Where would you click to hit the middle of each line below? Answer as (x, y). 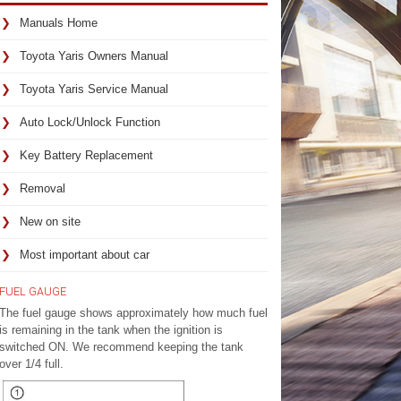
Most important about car (84, 255)
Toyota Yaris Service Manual (94, 89)
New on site (50, 222)
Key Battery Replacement (86, 155)
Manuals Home (58, 23)
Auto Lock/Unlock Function (90, 122)
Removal (42, 188)
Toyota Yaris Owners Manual (94, 56)
